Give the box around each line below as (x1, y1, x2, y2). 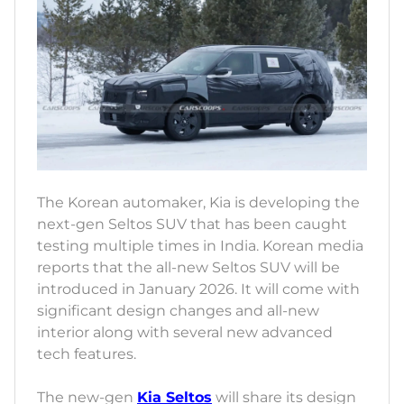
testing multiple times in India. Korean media (37, 236, 363, 254)
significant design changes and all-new (37, 301, 319, 319)
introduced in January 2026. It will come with (37, 280, 360, 298)
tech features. (37, 344, 140, 363)
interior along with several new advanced (37, 323, 333, 341)
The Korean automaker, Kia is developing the (37, 193, 360, 211)
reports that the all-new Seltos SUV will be (37, 258, 340, 276)
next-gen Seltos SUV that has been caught (37, 215, 347, 233)
